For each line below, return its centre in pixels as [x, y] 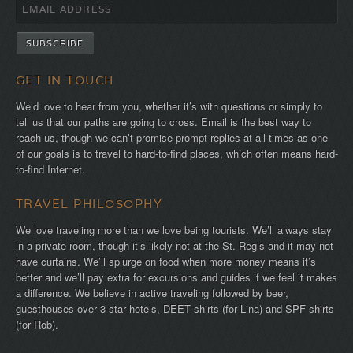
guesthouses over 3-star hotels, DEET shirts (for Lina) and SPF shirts [175, 309]
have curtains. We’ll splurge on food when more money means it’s [165, 262]
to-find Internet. [50, 169]
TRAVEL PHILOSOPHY [89, 204]
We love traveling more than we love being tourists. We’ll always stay [173, 230]
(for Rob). [37, 325]
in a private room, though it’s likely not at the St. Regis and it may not [174, 246]
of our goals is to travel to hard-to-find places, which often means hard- [176, 154]
